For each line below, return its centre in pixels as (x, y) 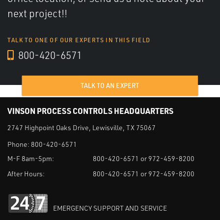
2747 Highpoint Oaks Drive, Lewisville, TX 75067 (82, 128)
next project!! (37, 14)
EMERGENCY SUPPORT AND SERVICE (110, 208)
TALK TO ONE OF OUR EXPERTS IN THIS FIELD (79, 40)
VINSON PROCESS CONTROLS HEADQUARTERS (90, 111)
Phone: (19, 144)
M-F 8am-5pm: (31, 158)
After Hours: (26, 173)
